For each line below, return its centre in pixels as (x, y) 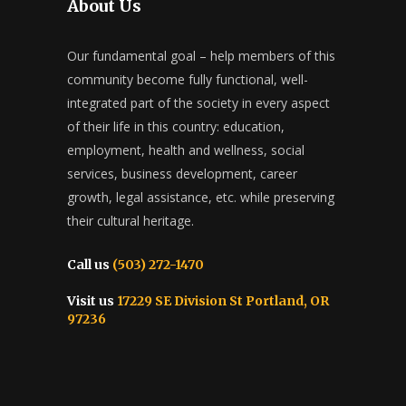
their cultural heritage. (130, 220)
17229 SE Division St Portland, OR (222, 300)
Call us (88, 264)
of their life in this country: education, (176, 126)
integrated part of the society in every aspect (198, 102)
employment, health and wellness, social (186, 150)
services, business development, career (182, 173)
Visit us (91, 300)
